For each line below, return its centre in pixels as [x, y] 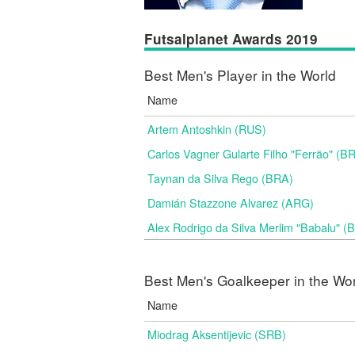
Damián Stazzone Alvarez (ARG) [231, 202]
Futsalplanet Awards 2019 [231, 39]
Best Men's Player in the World [240, 75]
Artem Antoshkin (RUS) [207, 129]
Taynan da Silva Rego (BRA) [220, 178]
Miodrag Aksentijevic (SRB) [217, 334]
